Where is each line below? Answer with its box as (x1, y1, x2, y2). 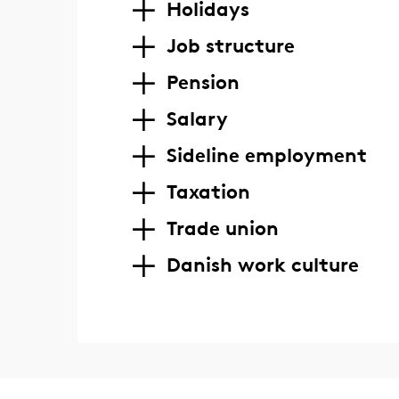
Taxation (166, 180, 250, 203)
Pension (166, 70, 240, 94)
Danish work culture (166, 253, 359, 276)
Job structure (166, 34, 295, 57)
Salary (166, 107, 228, 130)
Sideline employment (166, 143, 367, 167)
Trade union (166, 216, 279, 240)
